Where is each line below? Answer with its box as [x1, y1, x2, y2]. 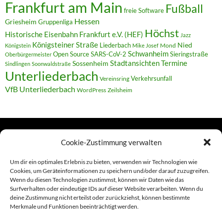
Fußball [166, 1, 203, 15]
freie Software [124, 6, 164, 14]
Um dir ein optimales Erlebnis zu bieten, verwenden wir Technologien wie [10, 158, 197, 166]
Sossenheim [72, 59, 109, 67]
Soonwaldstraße [32, 60, 71, 67]
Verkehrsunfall [131, 74, 172, 82]
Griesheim [5, 17, 37, 26]
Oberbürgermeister [5, 51, 52, 57]
